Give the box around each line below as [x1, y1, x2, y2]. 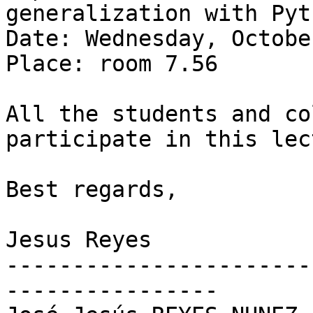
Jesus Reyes [6, 227, 152, 253]
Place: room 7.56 [6, 51, 218, 77]
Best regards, [6, 177, 178, 203]
